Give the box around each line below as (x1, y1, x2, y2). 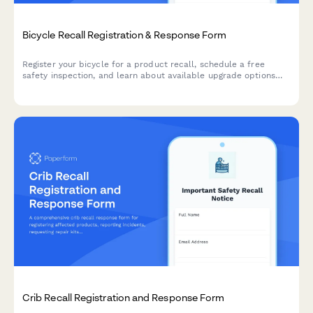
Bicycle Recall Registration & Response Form (22, 29, 227, 41)
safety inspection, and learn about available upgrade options (22, 70, 275, 80)
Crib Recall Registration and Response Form (22, 291, 225, 304)
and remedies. (22, 81, 82, 92)
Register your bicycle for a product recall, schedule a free (22, 59, 265, 69)
